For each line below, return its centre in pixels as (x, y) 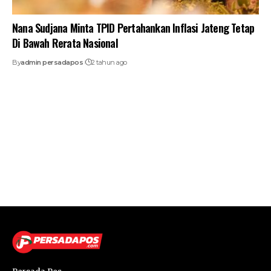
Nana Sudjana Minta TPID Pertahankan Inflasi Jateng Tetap (133, 28)
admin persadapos (52, 62)
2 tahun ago (109, 62)
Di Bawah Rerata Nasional (65, 43)
